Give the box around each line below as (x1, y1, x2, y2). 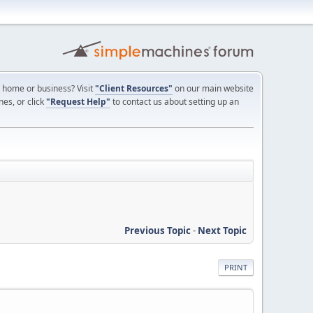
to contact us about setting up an (110, 96, 239, 108)
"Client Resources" (95, 82, 173, 94)
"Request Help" (46, 96, 110, 108)
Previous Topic (124, 224, 191, 237)
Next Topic (198, 224, 247, 237)
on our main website (173, 82, 254, 94)
